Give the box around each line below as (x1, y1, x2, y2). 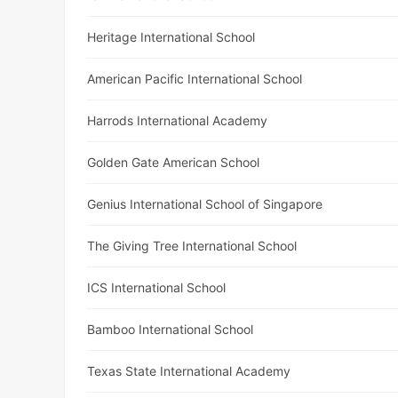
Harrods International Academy (87, 113, 268, 129)
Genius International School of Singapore (87, 196, 323, 212)
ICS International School (87, 280, 227, 296)
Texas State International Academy (87, 363, 291, 379)
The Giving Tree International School (87, 238, 298, 254)
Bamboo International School (87, 322, 254, 338)
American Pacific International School (87, 71, 303, 87)
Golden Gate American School (87, 155, 260, 171)
